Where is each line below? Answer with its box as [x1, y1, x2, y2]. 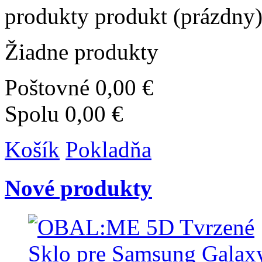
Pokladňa [65, 137, 151, 163]
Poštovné [5, 75, 89, 101]
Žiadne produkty [5, 39, 158, 65]
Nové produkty [5, 175, 152, 201]
